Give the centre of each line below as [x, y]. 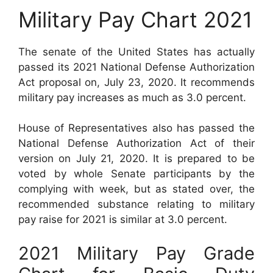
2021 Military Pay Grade [136, 253]
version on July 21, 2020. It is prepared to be [136, 159]
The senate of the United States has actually [136, 51]
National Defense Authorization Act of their [136, 144]
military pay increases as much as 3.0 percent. [132, 97]
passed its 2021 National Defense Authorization [136, 67]
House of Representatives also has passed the [136, 128]
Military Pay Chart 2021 [135, 19]
